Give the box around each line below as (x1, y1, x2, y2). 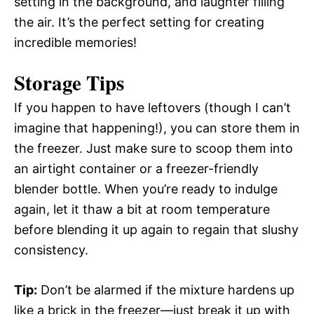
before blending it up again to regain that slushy (14, 222, 299, 237)
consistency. (14, 243, 88, 257)
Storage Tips (14, 68, 124, 97)
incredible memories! (14, 35, 137, 50)
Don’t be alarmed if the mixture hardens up (37, 282, 294, 297)
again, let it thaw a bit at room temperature (14, 202, 270, 217)
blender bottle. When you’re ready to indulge (14, 182, 278, 196)
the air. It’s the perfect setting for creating (14, 15, 264, 29)
